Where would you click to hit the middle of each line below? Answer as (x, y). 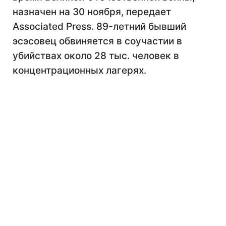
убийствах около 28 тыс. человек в (96, 56)
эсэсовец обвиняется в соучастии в (97, 41)
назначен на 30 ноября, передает (92, 12)
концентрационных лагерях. (79, 70)
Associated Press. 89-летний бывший (99, 26)
